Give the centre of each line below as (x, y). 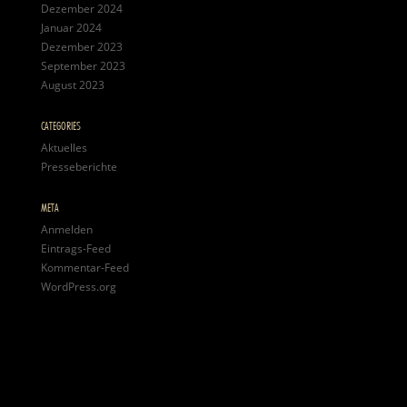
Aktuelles (64, 148)
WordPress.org (78, 287)
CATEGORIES (60, 125)
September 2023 (83, 66)
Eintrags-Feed (75, 248)
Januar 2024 (71, 28)
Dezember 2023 (81, 47)
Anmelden (66, 229)
